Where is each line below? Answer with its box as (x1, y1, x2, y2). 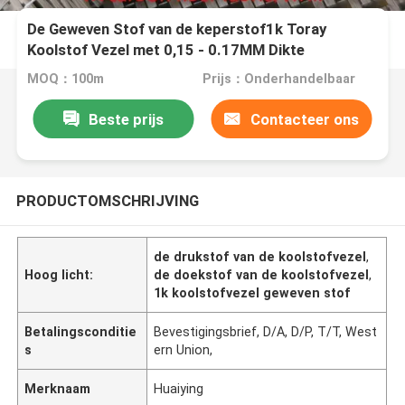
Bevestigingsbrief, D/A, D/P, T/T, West (154, 324, 378, 339)
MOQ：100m (27, 71, 105, 87)
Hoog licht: (24, 267, 94, 282)
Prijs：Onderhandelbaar (202, 71, 355, 87)
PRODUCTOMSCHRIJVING (15, 191, 199, 210)
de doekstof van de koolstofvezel (154, 267, 370, 282)
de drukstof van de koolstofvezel (154, 249, 367, 264)
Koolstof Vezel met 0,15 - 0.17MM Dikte (27, 41, 306, 60)
